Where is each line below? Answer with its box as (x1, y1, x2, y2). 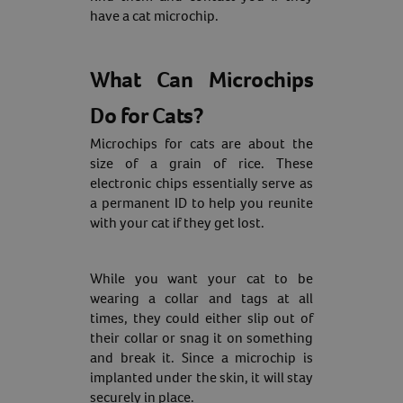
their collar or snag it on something (90, 328, 313, 347)
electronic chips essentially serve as (90, 174, 313, 193)
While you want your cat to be (90, 269, 313, 288)
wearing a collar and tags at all (90, 289, 313, 308)
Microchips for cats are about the (90, 134, 313, 153)
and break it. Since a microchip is (90, 348, 313, 367)
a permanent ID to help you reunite (90, 193, 313, 212)
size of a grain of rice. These (90, 154, 313, 173)
